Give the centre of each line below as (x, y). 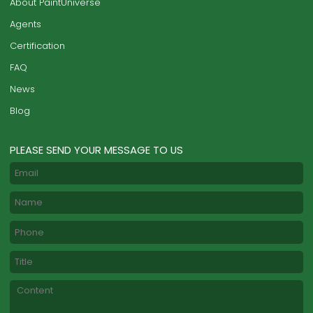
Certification (38, 45)
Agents (26, 24)
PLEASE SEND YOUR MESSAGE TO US (97, 150)
